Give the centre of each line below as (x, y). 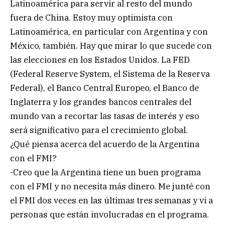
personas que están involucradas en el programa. (109, 215)
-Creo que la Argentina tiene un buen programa (105, 173)
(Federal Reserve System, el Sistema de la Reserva (110, 74)
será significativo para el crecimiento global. (99, 130)
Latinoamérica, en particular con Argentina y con (109, 32)
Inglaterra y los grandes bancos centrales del (101, 102)
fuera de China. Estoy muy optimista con (91, 18)
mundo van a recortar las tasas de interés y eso (105, 116)
